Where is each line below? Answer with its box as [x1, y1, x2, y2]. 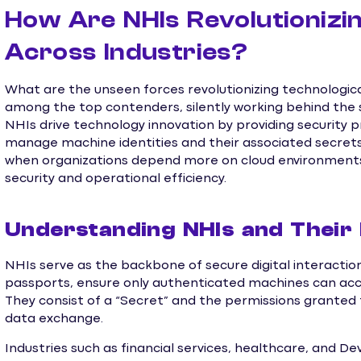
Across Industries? [5, 38, 248, 66]
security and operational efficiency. [5, 173, 226, 185]
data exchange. [5, 313, 103, 326]
